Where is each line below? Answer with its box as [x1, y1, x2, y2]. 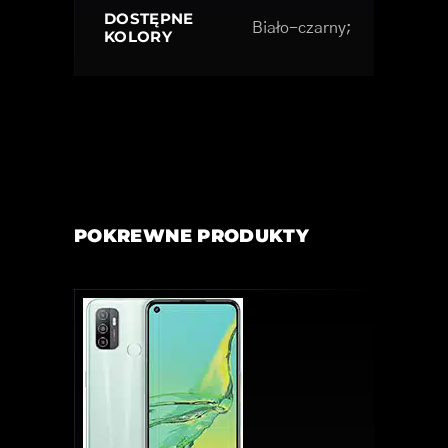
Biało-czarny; [252, 19, 352, 36]
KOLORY [104, 26, 172, 46]
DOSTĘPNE [104, 8, 194, 28]
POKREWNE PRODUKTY [74, 224, 310, 247]
